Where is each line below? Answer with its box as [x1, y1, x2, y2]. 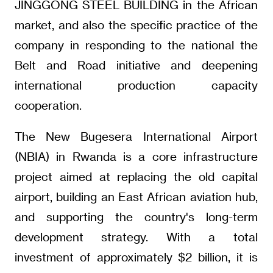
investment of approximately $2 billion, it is [14, 250, 258, 264]
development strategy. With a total [14, 230, 258, 244]
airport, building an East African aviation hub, [14, 190, 258, 204]
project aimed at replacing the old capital [14, 169, 258, 184]
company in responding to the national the [14, 38, 258, 52]
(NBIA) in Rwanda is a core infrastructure [14, 149, 258, 164]
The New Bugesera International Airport [14, 129, 258, 144]
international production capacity [14, 78, 258, 93]
